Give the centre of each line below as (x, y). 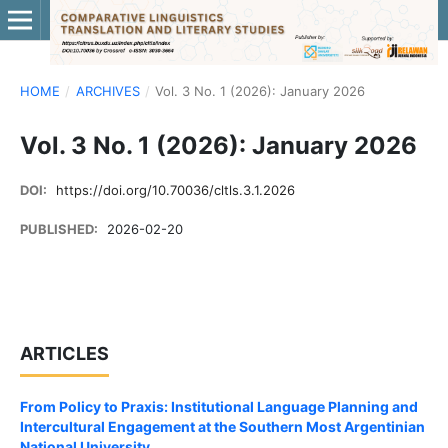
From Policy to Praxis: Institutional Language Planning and (218, 406)
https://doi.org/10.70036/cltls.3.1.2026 (176, 189)
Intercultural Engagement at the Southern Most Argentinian (222, 426)
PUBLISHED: (60, 229)
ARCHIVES (107, 90)
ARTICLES (64, 353)
